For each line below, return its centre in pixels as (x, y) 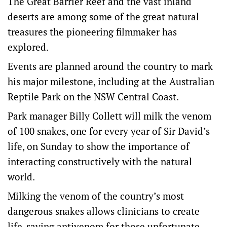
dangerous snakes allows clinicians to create (104, 211)
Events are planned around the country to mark (110, 66)
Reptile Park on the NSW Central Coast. (93, 97)
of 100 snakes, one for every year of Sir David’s (109, 131)
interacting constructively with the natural (100, 162)
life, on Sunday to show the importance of (99, 146)
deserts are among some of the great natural (103, 17)
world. (21, 177)
